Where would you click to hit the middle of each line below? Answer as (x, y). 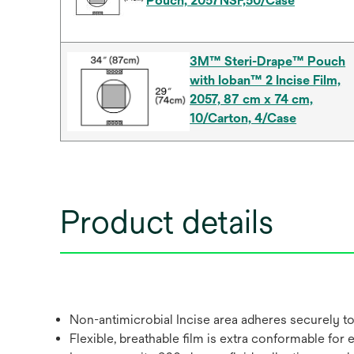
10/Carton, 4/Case (243, 118)
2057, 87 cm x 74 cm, (252, 99)
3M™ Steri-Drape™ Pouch (268, 61)
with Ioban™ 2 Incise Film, (265, 80)
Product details (167, 222)
